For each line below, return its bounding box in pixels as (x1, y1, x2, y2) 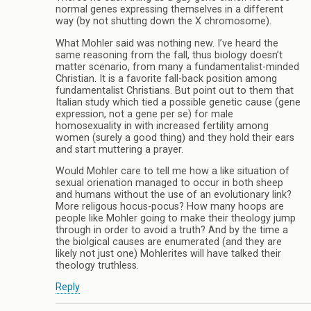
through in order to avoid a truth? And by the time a (56, 224, 288, 236)
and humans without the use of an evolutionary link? (56, 188, 292, 201)
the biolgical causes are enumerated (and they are (56, 235, 282, 248)
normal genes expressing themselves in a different (56, 3, 283, 16)
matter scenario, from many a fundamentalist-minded (56, 60, 299, 73)
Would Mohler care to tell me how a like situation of (56, 165, 289, 177)
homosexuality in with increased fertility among (56, 119, 269, 132)
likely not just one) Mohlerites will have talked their (56, 247, 281, 260)
